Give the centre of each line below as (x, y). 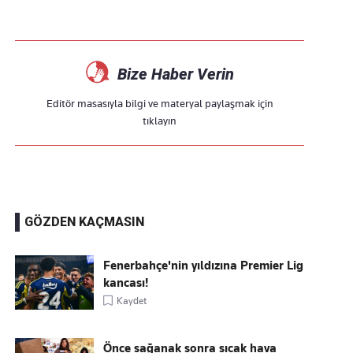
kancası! (126, 283)
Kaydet (132, 301)
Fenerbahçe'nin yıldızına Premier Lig (204, 266)
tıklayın (160, 121)
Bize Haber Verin (175, 74)
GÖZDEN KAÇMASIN (85, 222)
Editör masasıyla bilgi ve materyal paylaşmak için (160, 103)
